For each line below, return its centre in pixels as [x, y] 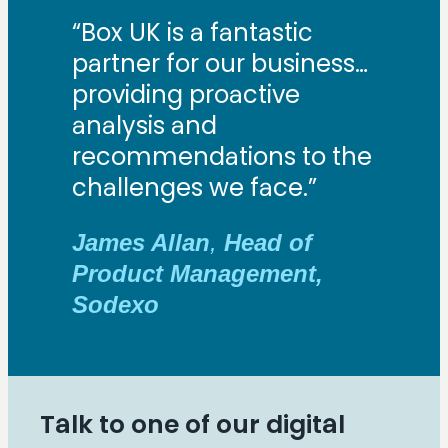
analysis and [144, 125]
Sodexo [115, 304]
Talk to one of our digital [192, 424]
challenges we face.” [194, 187]
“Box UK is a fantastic [192, 32]
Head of [268, 242]
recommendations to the [222, 156]
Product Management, [197, 273]
